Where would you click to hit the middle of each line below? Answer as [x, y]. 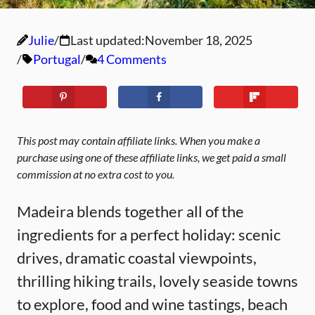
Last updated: [108, 40]
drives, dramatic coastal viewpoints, [137, 257]
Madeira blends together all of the [130, 211]
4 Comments [132, 59]
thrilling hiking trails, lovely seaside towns [157, 281]
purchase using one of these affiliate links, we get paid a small [152, 157]
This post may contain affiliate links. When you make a [139, 140]
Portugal [57, 59]
